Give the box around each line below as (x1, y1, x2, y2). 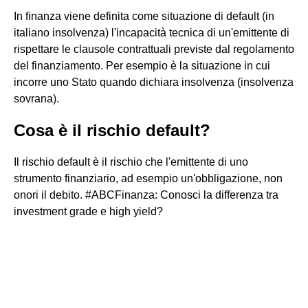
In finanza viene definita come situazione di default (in (14, 10, 274, 22)
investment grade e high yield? (14, 206, 163, 217)
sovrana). (14, 93, 59, 104)
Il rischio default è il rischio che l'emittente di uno (14, 156, 248, 168)
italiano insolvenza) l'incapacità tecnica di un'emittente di (14, 27, 289, 38)
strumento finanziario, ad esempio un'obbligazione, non (14, 173, 283, 184)
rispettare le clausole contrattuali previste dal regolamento (14, 43, 294, 55)
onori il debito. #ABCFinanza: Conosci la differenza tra (14, 189, 278, 201)
